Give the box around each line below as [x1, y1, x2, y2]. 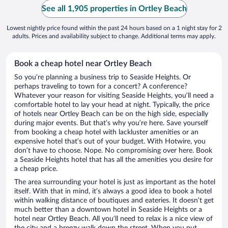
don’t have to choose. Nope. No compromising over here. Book [14, 147, 212, 155]
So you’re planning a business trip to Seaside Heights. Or [14, 74, 191, 81]
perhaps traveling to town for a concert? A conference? [14, 83, 187, 91]
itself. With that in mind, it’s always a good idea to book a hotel [14, 188, 212, 195]
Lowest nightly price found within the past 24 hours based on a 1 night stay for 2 [6, 25, 222, 32]
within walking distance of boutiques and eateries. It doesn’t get [14, 197, 214, 205]
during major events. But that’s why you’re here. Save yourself [14, 120, 208, 127]
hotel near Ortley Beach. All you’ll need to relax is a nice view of [14, 215, 213, 223]
